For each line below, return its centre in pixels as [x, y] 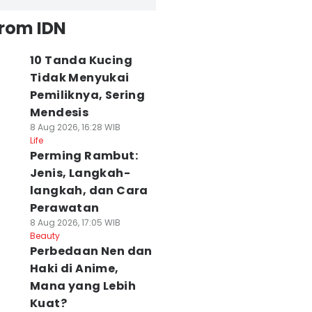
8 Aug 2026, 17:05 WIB [75, 223]
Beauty [45, 236]
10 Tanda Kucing [81, 60]
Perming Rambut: [84, 156]
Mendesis [59, 112]
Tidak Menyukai [79, 78]
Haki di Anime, [74, 268]
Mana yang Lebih [83, 286]
